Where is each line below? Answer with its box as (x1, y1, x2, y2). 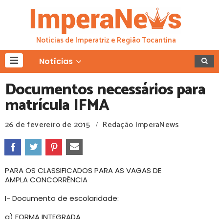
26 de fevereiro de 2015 (5, 118, 90, 131)
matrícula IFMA (5, 92, 109, 118)
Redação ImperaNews (103, 118, 179, 131)
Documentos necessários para (5, 77, 205, 103)
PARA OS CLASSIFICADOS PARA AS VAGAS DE (5, 165, 161, 175)
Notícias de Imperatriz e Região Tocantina (36, 34, 176, 46)
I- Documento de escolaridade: (5, 193, 119, 203)
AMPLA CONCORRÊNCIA (5, 174, 88, 185)
